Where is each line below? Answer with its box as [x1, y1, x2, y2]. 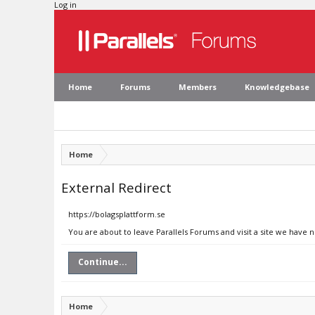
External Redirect [61, 179, 172, 196]
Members [179, 82, 217, 92]
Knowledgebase [245, 82, 309, 92]
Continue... [78, 256, 127, 268]
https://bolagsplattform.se [68, 209, 165, 219]
